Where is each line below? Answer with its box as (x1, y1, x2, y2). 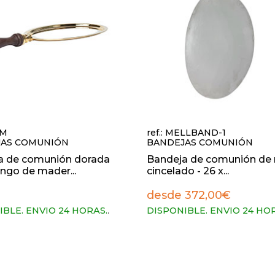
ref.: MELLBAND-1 (147, 127, 226, 138)
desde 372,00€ (147, 188, 231, 202)
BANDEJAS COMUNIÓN (147, 137, 253, 148)
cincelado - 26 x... (147, 165, 229, 177)
